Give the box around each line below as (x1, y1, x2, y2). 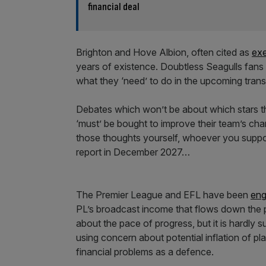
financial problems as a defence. (76, 245, 214, 258)
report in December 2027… (76, 145, 190, 158)
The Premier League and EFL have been (76, 188, 251, 201)
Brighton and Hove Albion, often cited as (76, 46, 252, 58)
